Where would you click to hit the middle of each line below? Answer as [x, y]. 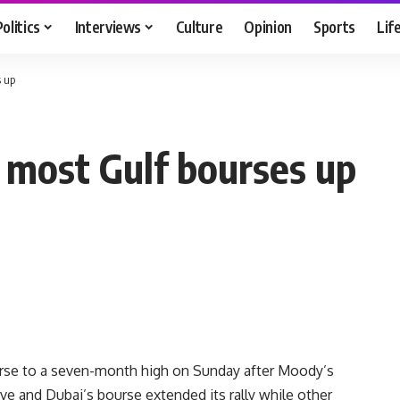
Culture [199, 26]
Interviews [108, 26]
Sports [335, 26]
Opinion [268, 26]
